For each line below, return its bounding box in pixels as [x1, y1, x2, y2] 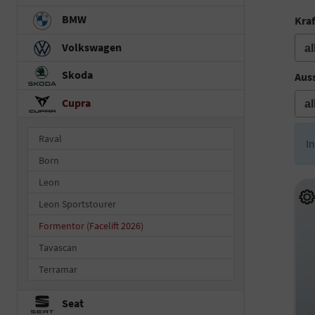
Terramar [39, 263, 77, 276]
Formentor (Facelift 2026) [39, 219, 143, 233]
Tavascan [39, 241, 77, 255]
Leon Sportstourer [39, 198, 116, 211]
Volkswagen [60, 39, 122, 54]
